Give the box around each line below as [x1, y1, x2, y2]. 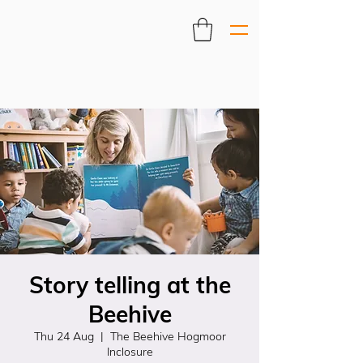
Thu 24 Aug [33, 329, 94, 344]
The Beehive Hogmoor [109, 329, 226, 344]
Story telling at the [28, 271, 231, 299]
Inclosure [106, 344, 153, 359]
